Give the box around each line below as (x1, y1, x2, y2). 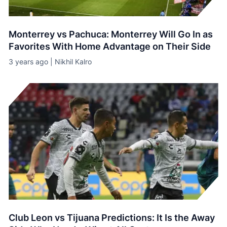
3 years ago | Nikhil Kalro (9, 57, 92, 66)
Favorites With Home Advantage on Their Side (9, 41, 211, 52)
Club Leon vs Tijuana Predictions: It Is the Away (9, 212, 215, 223)
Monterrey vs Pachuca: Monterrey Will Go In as (9, 29, 213, 40)
